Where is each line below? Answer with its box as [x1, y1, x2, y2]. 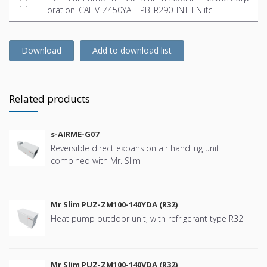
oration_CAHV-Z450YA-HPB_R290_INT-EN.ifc [47, 4, 212, 15]
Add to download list [92, 44, 172, 56]
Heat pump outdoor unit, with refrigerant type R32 [51, 212, 243, 224]
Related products [9, 91, 90, 105]
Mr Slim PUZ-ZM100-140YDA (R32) [51, 198, 178, 210]
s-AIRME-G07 [51, 128, 99, 139]
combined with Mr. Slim [51, 154, 141, 166]
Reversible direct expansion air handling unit [51, 142, 219, 154]
